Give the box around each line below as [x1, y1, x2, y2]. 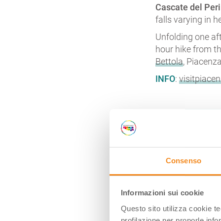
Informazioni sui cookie [120, 188, 204, 197]
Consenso [166, 156, 201, 165]
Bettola [155, 56, 184, 67]
